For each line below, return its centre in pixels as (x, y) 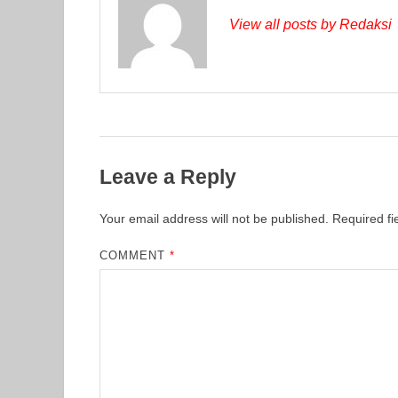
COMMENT (135, 255)
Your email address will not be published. (214, 218)
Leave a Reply (168, 176)
